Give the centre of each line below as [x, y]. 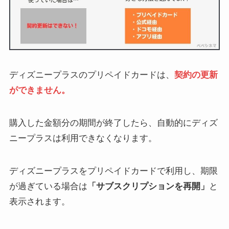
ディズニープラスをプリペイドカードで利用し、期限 [113, 171]
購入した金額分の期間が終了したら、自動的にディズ [113, 123]
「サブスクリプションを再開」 [148, 187]
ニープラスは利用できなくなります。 [83, 139]
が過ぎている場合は [48, 187]
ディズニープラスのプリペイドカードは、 [91, 75]
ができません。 [39, 90]
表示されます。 [39, 202]
